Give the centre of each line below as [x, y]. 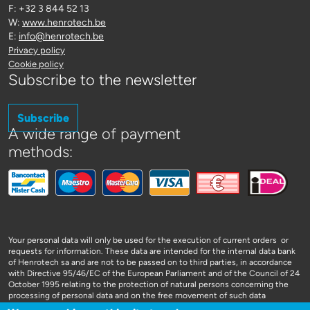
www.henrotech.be [64, 22]
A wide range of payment [94, 134]
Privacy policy [37, 50]
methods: [40, 152]
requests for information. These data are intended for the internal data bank [152, 251]
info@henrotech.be [61, 36]
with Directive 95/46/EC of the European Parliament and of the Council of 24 [154, 273]
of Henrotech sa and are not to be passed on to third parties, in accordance [150, 262]
